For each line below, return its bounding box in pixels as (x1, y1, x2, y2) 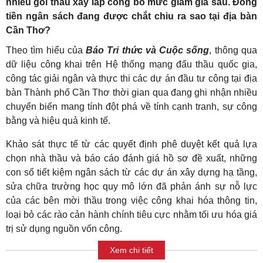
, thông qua (209, 45, 258, 56)
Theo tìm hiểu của (6, 45, 86, 56)
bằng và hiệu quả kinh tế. (6, 116, 110, 126)
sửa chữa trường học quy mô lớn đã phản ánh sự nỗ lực (6, 181, 257, 192)
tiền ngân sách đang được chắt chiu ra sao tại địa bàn (6, 11, 257, 22)
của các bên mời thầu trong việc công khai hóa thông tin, (6, 195, 257, 206)
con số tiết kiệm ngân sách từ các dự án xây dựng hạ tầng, (6, 167, 257, 178)
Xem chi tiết (110, 245, 153, 255)
